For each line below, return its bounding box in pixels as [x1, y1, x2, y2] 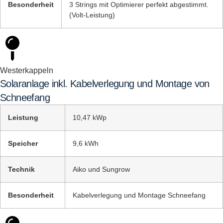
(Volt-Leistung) [69, 11, 115, 19]
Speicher [8, 139, 38, 147]
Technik [8, 165, 35, 173]
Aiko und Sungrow [73, 165, 130, 173]
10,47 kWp [73, 113, 107, 121]
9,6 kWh [73, 139, 99, 147]
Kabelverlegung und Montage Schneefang [73, 191, 206, 199]
